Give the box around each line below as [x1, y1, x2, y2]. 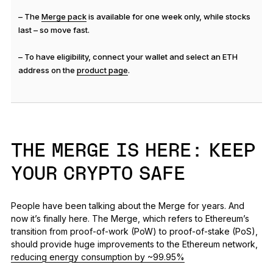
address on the [18, 65, 77, 76]
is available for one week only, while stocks [86, 12, 250, 22]
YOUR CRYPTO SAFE [10, 165, 185, 185]
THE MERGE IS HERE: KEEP [10, 141, 255, 161]
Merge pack [41, 12, 87, 22]
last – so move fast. [18, 25, 90, 35]
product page [76, 65, 128, 76]
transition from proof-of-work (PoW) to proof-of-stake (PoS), [10, 226, 258, 237]
